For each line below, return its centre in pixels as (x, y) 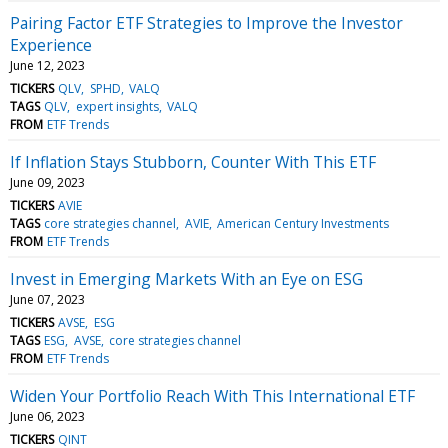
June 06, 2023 (47, 416)
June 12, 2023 (47, 65)
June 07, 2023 (47, 299)
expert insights (117, 106)
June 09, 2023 (47, 182)
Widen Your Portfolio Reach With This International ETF (212, 395)
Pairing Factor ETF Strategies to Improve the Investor (206, 22)
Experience (51, 44)
